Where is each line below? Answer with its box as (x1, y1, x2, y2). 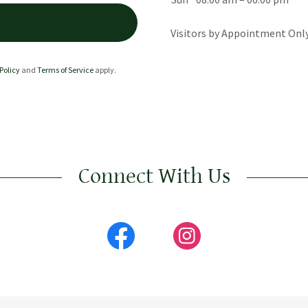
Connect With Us (78, 164, 230, 189)
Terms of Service (36, 65, 93, 75)
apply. (93, 65, 116, 75)
